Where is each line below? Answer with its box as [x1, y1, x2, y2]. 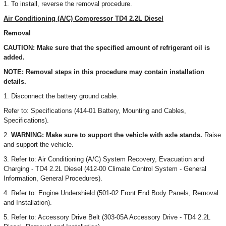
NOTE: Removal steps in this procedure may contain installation [4, 68, 204, 76]
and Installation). [4, 199, 52, 206]
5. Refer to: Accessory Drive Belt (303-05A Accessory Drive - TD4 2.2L [4, 213, 210, 221]
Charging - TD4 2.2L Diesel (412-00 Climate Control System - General [4, 165, 206, 173]
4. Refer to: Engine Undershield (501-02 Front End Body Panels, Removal [4, 189, 218, 197]
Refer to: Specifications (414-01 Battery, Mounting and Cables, [4, 107, 186, 115]
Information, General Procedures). [4, 175, 102, 182]
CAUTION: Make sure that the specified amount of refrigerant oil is [4, 44, 210, 51]
